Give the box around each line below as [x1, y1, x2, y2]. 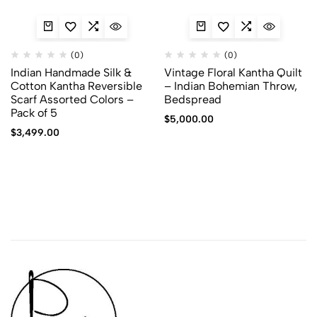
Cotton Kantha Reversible [11, 79, 142, 93]
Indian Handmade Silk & [11, 65, 132, 79]
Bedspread [163, 92, 221, 106]
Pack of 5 [11, 105, 57, 120]
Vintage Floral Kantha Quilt [163, 65, 302, 79]
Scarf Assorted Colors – [11, 92, 134, 106]
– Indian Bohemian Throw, [163, 79, 297, 93]
